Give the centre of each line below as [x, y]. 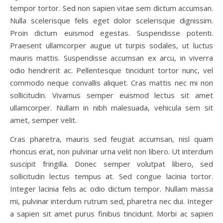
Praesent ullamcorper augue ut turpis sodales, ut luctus [111, 45]
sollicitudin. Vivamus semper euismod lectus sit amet [111, 95]
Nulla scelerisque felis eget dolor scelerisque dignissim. [111, 20]
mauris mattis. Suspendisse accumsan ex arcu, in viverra [111, 58]
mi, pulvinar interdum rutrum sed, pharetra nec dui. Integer [111, 201]
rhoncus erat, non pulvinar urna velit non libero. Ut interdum [111, 151]
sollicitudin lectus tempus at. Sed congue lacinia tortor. [111, 176]
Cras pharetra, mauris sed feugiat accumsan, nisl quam [111, 139]
